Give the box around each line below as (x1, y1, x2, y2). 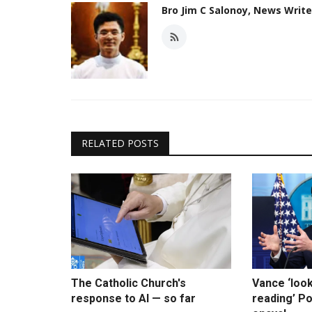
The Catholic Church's (71, 276, 186, 290)
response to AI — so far (71, 292, 196, 306)
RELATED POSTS (81, 136, 159, 150)
